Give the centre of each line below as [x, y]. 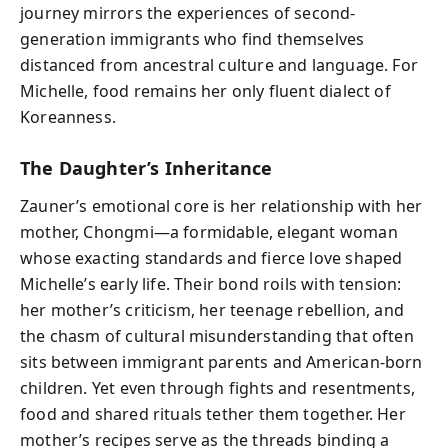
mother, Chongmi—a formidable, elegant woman [209, 232]
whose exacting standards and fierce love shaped [211, 258]
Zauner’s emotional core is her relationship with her [221, 206]
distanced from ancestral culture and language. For [219, 64]
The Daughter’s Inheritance [146, 167]
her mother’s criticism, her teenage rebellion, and [212, 310]
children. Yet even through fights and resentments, [217, 388]
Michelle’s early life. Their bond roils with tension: [211, 284]
